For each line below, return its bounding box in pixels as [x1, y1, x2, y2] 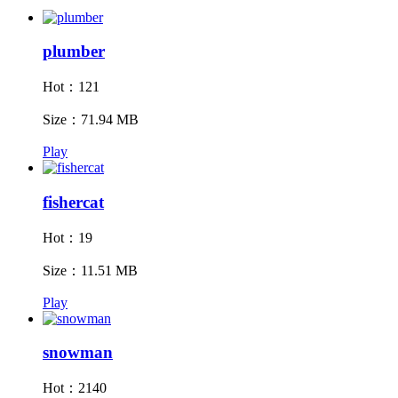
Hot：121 [43, 79, 99, 95]
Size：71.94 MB [43, 112, 139, 128]
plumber [43, 42, 105, 61]
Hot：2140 [43, 380, 107, 395]
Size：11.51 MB [43, 262, 138, 278]
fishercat [43, 192, 104, 211]
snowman [43, 343, 113, 362]
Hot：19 [43, 229, 92, 245]
